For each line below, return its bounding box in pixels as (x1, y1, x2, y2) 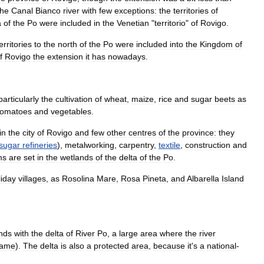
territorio (154, 18, 186, 28)
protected (94, 241, 129, 250)
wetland (60, 153, 89, 162)
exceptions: (114, 6, 157, 15)
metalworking (65, 140, 114, 150)
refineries (22, 140, 57, 150)
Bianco (35, 6, 61, 15)
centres (128, 128, 156, 137)
